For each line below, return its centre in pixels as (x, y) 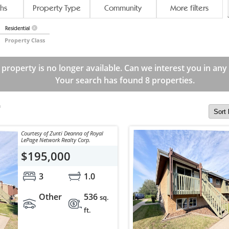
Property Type (56, 8)
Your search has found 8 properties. (125, 81)
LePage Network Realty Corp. (55, 140)
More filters (190, 8)
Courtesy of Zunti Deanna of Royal (62, 133)
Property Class (25, 40)
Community (123, 8)
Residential (17, 28)
